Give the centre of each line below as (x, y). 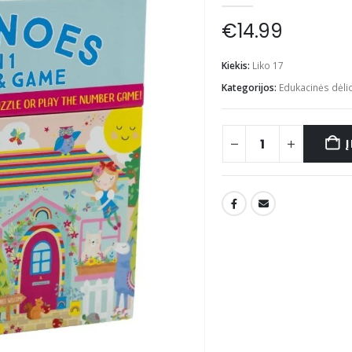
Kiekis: (237, 65)
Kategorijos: (250, 87)
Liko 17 (268, 65)
